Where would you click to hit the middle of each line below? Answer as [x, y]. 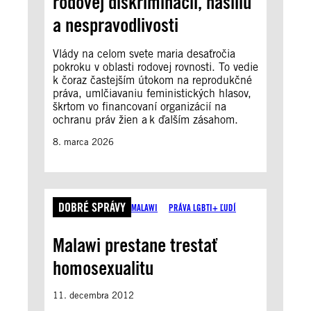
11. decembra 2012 [93, 295]
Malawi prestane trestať [135, 245]
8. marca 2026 [83, 142]
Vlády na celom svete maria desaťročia [144, 54]
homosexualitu [103, 268]
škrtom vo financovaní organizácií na [140, 107]
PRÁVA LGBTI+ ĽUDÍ [202, 207]
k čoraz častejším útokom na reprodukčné [152, 80]
